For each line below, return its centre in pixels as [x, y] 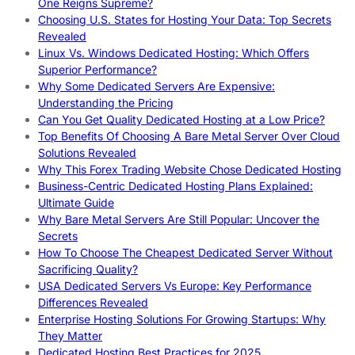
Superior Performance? [97, 69]
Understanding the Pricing [106, 102]
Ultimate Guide [76, 202]
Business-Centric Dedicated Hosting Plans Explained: [176, 185]
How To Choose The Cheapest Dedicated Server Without [185, 252]
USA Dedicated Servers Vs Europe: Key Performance [175, 285]
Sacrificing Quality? [88, 269]
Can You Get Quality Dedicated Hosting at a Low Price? [181, 119]
